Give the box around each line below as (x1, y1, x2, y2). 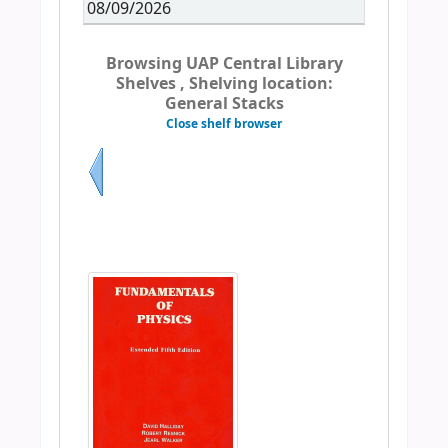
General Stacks (164, 92, 284, 117)
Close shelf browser (166, 115, 282, 134)
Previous (87, 195, 148, 217)
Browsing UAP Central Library (105, 52, 343, 77)
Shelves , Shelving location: (115, 72, 333, 97)
